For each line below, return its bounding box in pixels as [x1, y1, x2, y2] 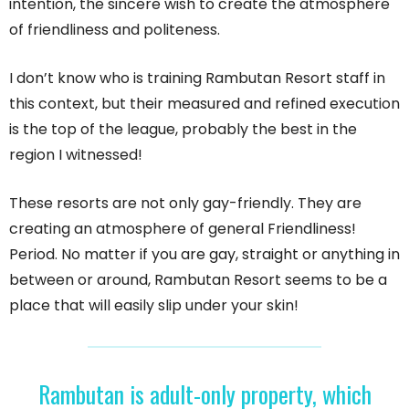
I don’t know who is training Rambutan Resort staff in [9, 67, 385, 89]
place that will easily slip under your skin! [9, 294, 299, 316]
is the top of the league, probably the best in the [9, 118, 357, 140]
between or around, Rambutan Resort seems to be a [9, 268, 387, 290]
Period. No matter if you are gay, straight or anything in [9, 243, 400, 265]
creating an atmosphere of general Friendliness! [9, 217, 356, 239]
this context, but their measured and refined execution [9, 92, 400, 114]
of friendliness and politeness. [9, 18, 220, 40]
